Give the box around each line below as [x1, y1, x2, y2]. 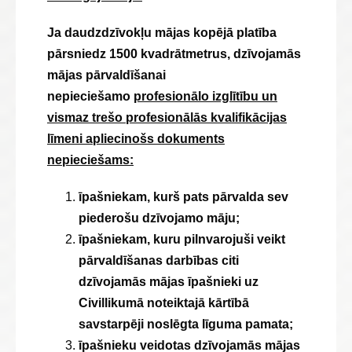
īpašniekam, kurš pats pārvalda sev [79, 190, 288, 203]
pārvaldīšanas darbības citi [79, 254, 239, 267]
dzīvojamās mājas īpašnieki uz [79, 275, 258, 288]
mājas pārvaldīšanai [47, 68, 166, 82]
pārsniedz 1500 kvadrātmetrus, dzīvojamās [47, 47, 301, 60]
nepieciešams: [47, 153, 134, 167]
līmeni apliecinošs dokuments [47, 132, 225, 145]
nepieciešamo [47, 90, 134, 103]
